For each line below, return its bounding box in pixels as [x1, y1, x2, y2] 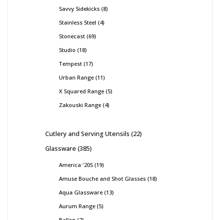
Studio [59, 46, 76, 54]
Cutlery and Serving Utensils [45, 129, 130, 138]
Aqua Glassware [59, 189, 103, 196]
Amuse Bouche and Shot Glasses [59, 175, 146, 183]
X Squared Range [59, 87, 104, 95]
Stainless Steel [59, 19, 96, 27]
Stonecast [59, 32, 85, 40]
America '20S [59, 161, 93, 169]
